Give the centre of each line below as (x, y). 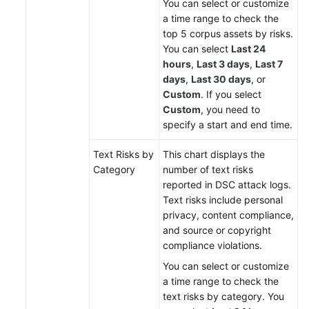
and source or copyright (217, 230)
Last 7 (269, 64)
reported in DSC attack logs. (227, 185)
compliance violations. (212, 246)
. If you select (231, 94)
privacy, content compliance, (228, 215)
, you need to (230, 110)
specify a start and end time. (228, 125)
